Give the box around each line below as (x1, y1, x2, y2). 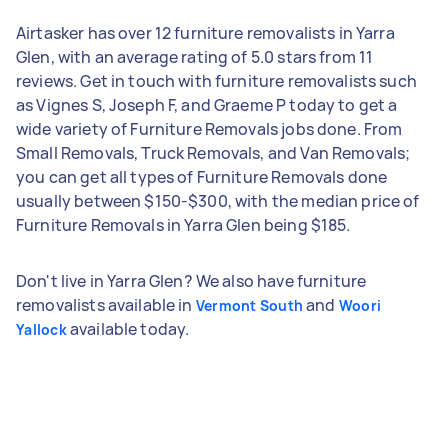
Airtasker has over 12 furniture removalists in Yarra (16, 21, 395, 44)
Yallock (16, 319, 67, 339)
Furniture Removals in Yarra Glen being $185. (16, 213, 351, 236)
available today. (66, 317, 190, 340)
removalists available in (16, 293, 196, 316)
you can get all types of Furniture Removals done (16, 165, 388, 188)
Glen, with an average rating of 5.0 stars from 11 (16, 45, 374, 68)
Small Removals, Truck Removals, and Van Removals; (16, 141, 411, 164)
